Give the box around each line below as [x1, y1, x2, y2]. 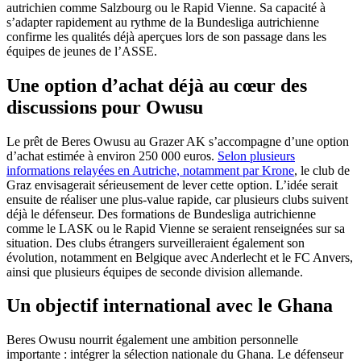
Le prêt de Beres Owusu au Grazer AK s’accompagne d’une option [6, 134, 349, 148]
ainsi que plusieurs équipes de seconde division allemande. [6, 264, 303, 279]
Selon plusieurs [218, 148, 295, 163]
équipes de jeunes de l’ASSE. [6, 44, 157, 58]
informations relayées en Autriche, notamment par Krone [6, 163, 294, 177]
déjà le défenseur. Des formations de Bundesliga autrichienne [6, 206, 316, 221]
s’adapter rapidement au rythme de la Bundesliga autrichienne [6, 15, 319, 29]
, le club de [294, 163, 350, 177]
